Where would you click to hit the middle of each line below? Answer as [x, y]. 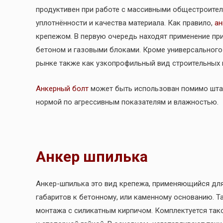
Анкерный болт [62, 89]
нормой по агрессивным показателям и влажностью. [127, 102]
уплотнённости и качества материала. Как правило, [125, 23]
